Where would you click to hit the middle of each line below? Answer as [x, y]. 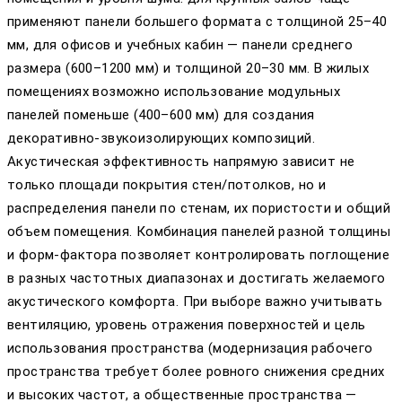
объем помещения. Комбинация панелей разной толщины [199, 231]
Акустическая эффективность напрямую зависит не [181, 161]
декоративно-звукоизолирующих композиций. [161, 138]
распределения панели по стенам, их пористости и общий [199, 208]
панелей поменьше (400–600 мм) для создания [161, 114]
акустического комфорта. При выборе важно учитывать [195, 301]
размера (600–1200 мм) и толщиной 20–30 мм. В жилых [188, 68]
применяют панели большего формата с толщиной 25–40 [197, 21]
